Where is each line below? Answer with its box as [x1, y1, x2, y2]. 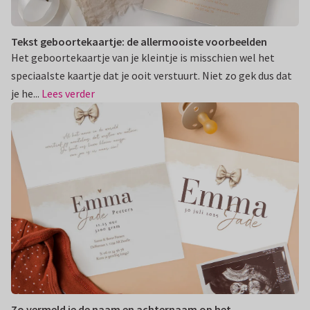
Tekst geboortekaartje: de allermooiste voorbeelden [11, 34, 267, 48]
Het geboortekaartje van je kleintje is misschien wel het [11, 50, 275, 64]
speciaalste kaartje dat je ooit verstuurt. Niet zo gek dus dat [11, 68, 292, 82]
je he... [11, 86, 42, 100]
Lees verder [42, 86, 95, 100]
